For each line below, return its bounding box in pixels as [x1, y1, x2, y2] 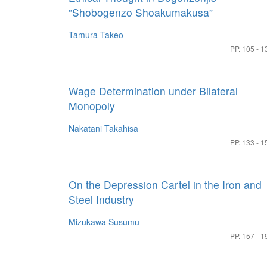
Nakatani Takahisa [69, 122, 138, 134]
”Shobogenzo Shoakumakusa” [69, 5, 213, 20]
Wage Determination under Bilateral [69, 83, 238, 98]
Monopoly [69, 98, 115, 113]
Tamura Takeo [69, 29, 123, 41]
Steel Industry [69, 192, 134, 207]
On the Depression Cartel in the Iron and [69, 177, 262, 192]
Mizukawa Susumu [69, 216, 139, 228]
